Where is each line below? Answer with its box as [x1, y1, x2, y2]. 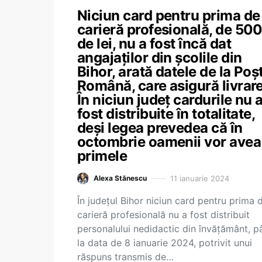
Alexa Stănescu [94, 174, 147, 182]
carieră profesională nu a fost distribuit [77, 209, 250, 220]
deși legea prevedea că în [77, 119, 243, 136]
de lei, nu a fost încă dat [77, 35, 231, 52]
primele [77, 147, 127, 164]
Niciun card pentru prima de [77, 7, 260, 24]
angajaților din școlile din [77, 49, 242, 66]
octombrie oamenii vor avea [77, 133, 261, 150]
